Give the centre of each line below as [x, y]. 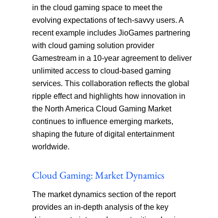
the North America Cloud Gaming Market [102, 109]
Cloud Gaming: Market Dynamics [99, 175]
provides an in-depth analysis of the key [100, 207]
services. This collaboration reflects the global [111, 84]
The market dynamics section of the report [104, 195]
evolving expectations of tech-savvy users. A [108, 20]
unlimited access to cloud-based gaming [102, 71]
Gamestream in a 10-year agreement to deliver [112, 58]
